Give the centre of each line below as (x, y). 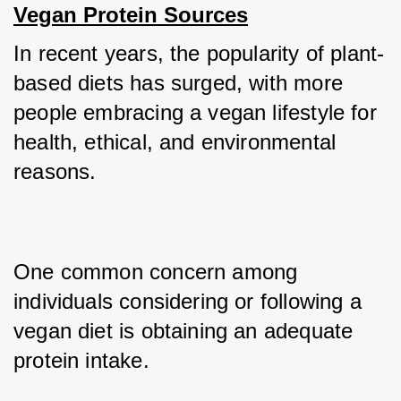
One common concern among (156, 272)
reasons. (58, 171)
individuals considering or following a (188, 301)
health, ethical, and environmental (175, 142)
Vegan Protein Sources (131, 15)
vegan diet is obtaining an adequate (183, 331)
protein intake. (85, 360)
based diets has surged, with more (178, 83)
